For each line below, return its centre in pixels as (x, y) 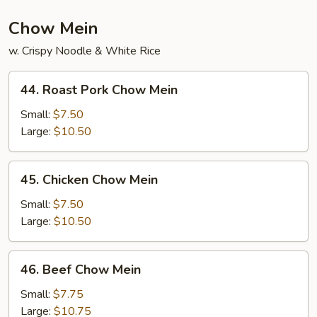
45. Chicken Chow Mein (89, 180)
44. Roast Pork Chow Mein (99, 90)
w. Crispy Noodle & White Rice (85, 51)
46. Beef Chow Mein (81, 270)
